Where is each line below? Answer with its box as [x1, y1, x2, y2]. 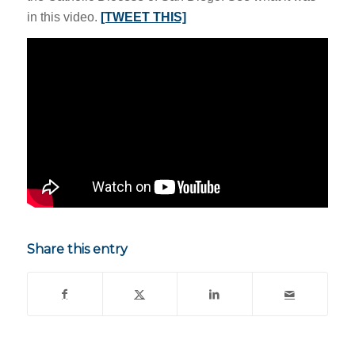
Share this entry [26, 242, 128, 258]
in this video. [26, 10, 101, 24]
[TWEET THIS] [100, 10, 186, 24]
